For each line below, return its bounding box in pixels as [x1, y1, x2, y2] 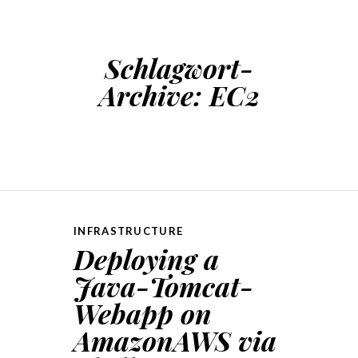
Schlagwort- [105, 50, 253, 86]
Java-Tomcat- [74, 268, 253, 304]
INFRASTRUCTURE [74, 225, 184, 237]
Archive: [98, 77, 209, 113]
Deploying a [74, 241, 219, 277]
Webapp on [74, 295, 212, 332]
